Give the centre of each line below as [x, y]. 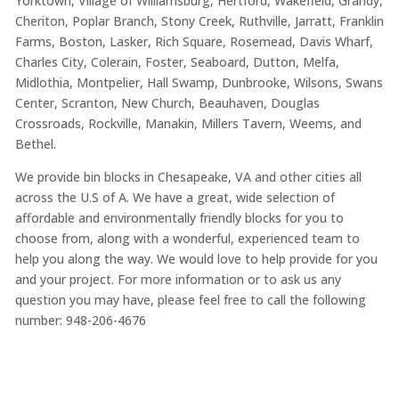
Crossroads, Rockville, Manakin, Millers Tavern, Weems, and [188, 123]
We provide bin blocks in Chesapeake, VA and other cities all [188, 176]
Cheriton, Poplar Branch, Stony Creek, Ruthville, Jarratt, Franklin [199, 20]
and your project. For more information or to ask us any [178, 279]
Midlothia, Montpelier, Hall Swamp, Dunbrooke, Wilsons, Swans [199, 82]
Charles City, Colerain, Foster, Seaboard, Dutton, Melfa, [177, 61]
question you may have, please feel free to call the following [190, 299]
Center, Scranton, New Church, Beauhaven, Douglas [167, 102]
